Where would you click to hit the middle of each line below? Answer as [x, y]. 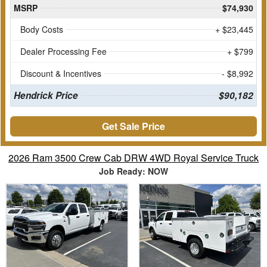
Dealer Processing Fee [63, 51]
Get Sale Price [133, 126]
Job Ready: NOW [133, 171]
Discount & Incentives [61, 73]
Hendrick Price [46, 95]
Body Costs [42, 29]
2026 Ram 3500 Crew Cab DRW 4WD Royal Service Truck [133, 157]
